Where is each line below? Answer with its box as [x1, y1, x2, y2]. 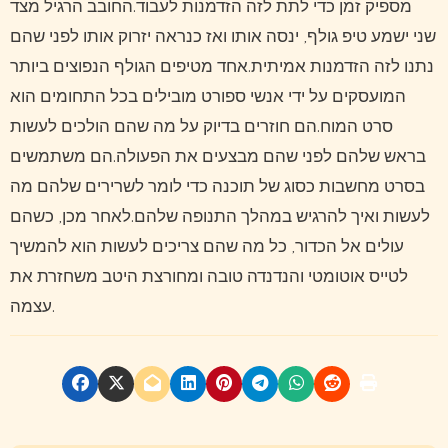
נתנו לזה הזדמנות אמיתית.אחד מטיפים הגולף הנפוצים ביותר [9, 58, 434, 77]
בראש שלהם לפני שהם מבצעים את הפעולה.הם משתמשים [9, 148, 426, 167]
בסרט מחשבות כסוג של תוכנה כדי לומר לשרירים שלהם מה [9, 178, 425, 197]
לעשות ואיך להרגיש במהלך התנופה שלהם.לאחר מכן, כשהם [9, 208, 430, 227]
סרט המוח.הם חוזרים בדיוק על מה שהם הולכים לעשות [9, 118, 393, 137]
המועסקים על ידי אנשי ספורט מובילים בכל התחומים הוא [9, 88, 406, 107]
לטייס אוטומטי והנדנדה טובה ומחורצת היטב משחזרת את [9, 268, 408, 287]
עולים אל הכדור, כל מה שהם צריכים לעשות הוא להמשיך [9, 238, 404, 257]
